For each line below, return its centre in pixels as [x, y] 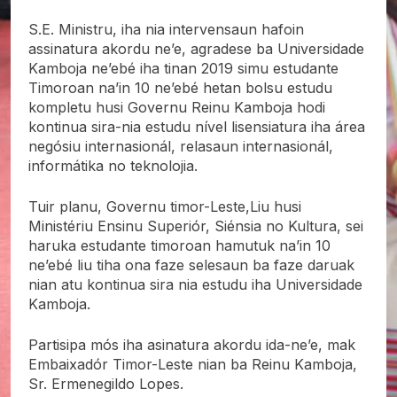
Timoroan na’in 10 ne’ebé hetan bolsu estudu [180, 87]
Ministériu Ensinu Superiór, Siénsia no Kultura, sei [196, 226]
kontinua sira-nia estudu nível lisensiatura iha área [197, 126]
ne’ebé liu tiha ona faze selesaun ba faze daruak [191, 265]
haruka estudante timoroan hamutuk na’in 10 [179, 245]
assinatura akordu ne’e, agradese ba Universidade [196, 48]
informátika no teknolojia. [113, 165]
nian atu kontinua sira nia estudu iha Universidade [195, 284]
